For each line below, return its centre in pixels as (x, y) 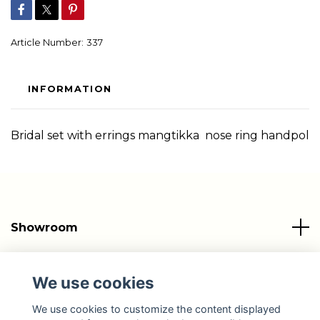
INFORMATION (70, 89)
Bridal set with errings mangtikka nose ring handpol (160, 135)
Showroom (44, 227)
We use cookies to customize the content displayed (156, 309)
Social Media (50, 309)
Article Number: (47, 42)
